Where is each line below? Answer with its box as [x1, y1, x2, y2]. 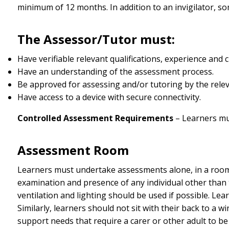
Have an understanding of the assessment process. [17, 65, 214, 77]
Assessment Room [17, 142, 129, 159]
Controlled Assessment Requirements [17, 112, 173, 124]
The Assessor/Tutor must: [17, 31, 175, 48]
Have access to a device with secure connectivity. [17, 91, 201, 103]
